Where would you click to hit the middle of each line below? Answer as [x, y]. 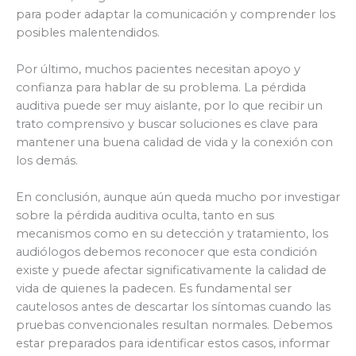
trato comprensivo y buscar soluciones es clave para [167, 124]
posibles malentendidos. [88, 32]
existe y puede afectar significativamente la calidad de [171, 271]
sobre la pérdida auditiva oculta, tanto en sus [145, 216]
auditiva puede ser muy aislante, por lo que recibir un [169, 105]
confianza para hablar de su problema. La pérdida [161, 87]
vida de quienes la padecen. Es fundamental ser [154, 289]
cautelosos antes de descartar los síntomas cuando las [173, 307]
